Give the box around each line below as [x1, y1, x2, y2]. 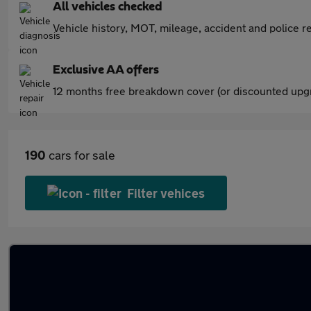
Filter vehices [126, 185, 205, 201]
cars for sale [46, 147, 115, 162]
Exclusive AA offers [53, 64, 159, 76]
